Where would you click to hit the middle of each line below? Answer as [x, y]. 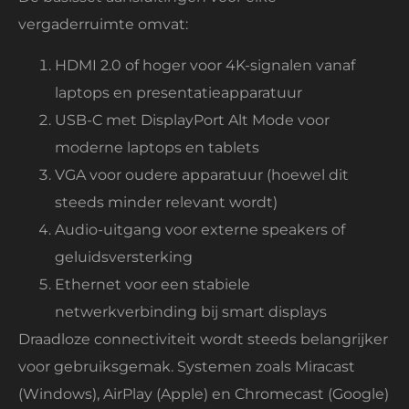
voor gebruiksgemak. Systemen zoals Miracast [187, 366]
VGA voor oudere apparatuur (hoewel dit [202, 174]
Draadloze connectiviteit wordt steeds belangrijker [203, 339]
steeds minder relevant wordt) [166, 202]
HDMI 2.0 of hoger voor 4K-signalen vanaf [205, 65]
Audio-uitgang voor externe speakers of [200, 229]
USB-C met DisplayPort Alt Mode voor [192, 120]
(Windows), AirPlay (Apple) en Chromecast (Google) [204, 393]
